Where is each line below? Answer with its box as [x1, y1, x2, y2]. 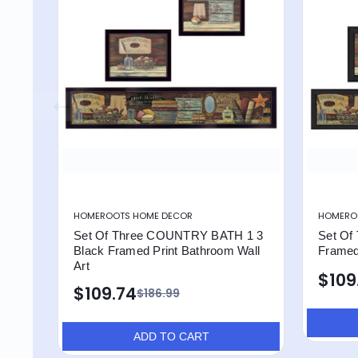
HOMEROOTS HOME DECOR [74, 209, 193, 222]
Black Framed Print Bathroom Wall [74, 244, 260, 257]
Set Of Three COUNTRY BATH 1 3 [74, 229, 264, 242]
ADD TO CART [133, 329, 209, 343]
